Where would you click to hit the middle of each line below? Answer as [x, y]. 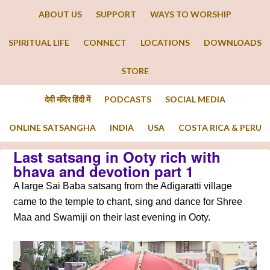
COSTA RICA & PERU [220, 127]
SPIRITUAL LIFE [39, 42]
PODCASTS [128, 99]
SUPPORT [116, 14]
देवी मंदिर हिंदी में [67, 99]
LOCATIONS [165, 42]
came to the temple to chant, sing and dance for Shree [128, 202]
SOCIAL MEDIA [195, 99]
